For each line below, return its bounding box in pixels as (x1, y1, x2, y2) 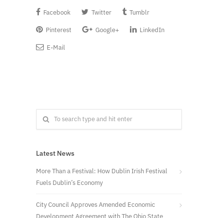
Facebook (42, 8, 71, 17)
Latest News (36, 148, 74, 158)
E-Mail (45, 43, 65, 52)
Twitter (90, 8, 111, 17)
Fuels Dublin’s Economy (36, 178, 103, 187)
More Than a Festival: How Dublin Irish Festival (36, 166, 167, 175)
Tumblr (128, 8, 149, 17)
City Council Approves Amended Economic (36, 200, 155, 209)
